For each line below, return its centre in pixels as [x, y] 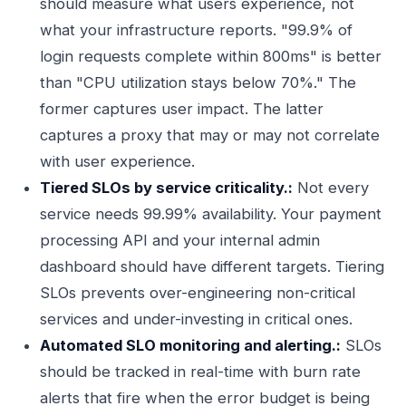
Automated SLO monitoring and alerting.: [190, 345]
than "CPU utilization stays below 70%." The [198, 82]
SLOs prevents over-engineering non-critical [198, 293]
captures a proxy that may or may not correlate [210, 135]
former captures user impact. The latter [182, 109]
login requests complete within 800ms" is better [211, 56]
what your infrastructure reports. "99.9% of [196, 30]
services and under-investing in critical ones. [196, 319]
